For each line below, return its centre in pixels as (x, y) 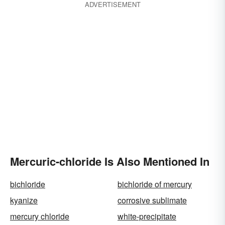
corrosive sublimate (152, 200)
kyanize (24, 200)
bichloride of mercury (155, 184)
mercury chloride (40, 216)
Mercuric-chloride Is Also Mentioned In (110, 161)
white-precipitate (147, 216)
